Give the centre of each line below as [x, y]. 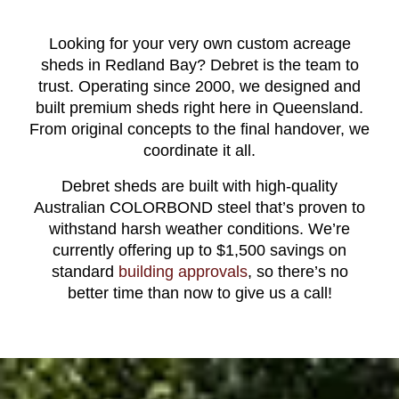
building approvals [183, 272]
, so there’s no [297, 272]
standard [85, 272]
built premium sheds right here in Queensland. [199, 108]
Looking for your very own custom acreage [199, 44]
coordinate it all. [199, 151]
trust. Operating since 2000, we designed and [199, 87]
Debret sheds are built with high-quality [199, 187]
